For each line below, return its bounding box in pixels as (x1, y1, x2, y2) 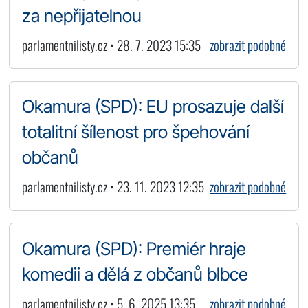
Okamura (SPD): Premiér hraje (21, 238, 246, 260)
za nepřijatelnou (21, 4, 142, 26)
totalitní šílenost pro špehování (21, 121, 250, 143)
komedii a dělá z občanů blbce (21, 263, 248, 285)
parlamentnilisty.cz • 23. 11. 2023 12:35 (21, 177, 204, 197)
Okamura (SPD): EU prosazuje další (21, 96, 284, 118)
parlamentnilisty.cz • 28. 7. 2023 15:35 (21, 34, 201, 55)
